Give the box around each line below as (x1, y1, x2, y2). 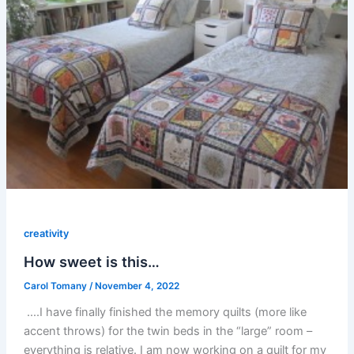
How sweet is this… (23, 252, 160, 270)
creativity (23, 228, 69, 240)
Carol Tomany (23, 280, 89, 292)
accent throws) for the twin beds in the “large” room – (23, 323, 312, 338)
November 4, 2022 (94, 280, 179, 292)
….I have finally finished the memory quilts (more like (23, 304, 307, 319)
